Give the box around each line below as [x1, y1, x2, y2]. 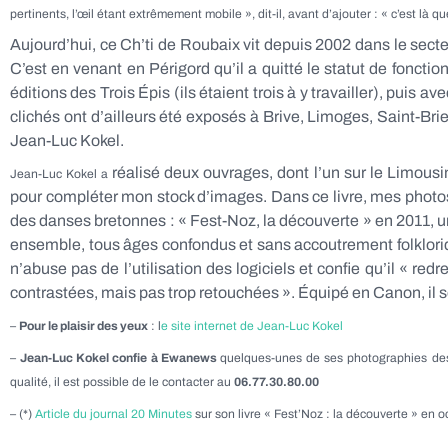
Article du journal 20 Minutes [35, 407, 192, 421]
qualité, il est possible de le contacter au [10, 375, 234, 389]
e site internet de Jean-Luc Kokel [161, 319, 343, 333]
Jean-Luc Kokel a [10, 167, 109, 181]
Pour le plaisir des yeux [19, 319, 148, 333]
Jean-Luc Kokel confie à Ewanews [20, 351, 220, 365]
